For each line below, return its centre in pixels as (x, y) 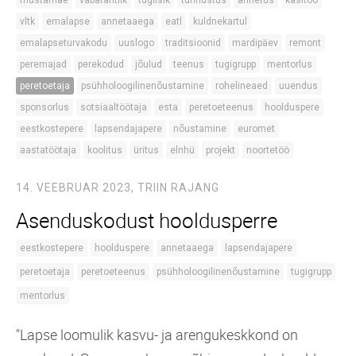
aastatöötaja (48, 150)
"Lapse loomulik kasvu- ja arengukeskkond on (157, 334)
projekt (221, 150)
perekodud (101, 64)
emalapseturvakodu (64, 43)
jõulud (149, 64)
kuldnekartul (220, 21)
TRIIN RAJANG (178, 187)
